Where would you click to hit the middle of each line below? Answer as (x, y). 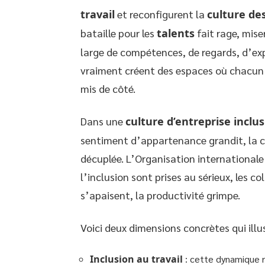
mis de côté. (108, 88)
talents (176, 33)
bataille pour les (119, 33)
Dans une (103, 121)
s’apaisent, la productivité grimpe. (160, 195)
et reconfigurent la (161, 14)
